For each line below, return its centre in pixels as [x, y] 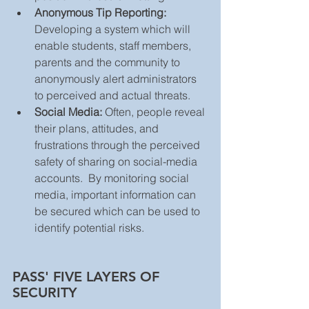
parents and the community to [109, 62]
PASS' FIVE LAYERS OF [88, 276]
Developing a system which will [114, 29]
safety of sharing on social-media [117, 161]
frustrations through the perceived [119, 144]
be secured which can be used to [119, 211]
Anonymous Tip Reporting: [100, 12]
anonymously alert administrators [117, 78]
